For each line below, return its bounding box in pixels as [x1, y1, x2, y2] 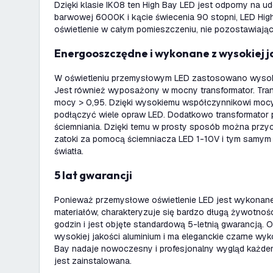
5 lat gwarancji [60, 168, 132, 182]
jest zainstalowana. [54, 255, 132, 266]
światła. [54, 146, 83, 157]
